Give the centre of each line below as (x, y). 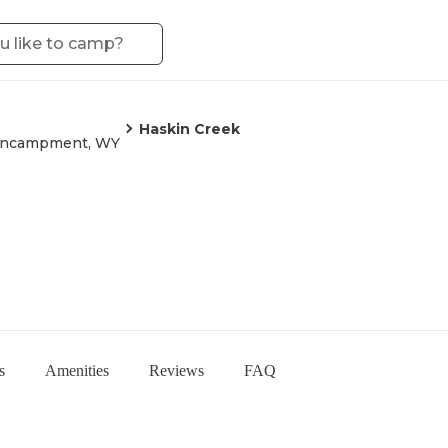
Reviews (176, 370)
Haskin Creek (189, 129)
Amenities (77, 370)
